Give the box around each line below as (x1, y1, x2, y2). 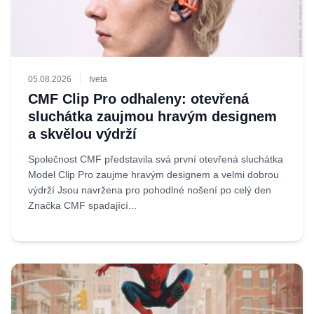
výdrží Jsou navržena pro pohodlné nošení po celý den (28, 184, 271, 196)
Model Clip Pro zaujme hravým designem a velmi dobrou (28, 169, 279, 180)
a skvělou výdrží (28, 126, 137, 142)
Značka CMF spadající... (28, 200, 137, 211)
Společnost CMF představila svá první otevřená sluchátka (28, 153, 283, 165)
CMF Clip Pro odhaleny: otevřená (28, 91, 249, 107)
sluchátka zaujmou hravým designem (28, 109, 277, 124)
